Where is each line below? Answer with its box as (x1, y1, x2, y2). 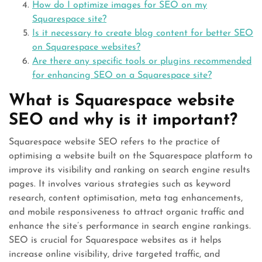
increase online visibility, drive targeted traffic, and (9, 250, 220, 259)
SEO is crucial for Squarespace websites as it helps (9, 236, 222, 245)
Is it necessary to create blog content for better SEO (32, 29, 253, 38)
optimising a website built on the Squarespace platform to (9, 151, 253, 161)
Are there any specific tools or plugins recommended (32, 57, 251, 66)
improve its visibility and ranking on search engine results (9, 166, 250, 175)
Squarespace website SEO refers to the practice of (9, 137, 220, 147)
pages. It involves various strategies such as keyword (9, 180, 230, 189)
